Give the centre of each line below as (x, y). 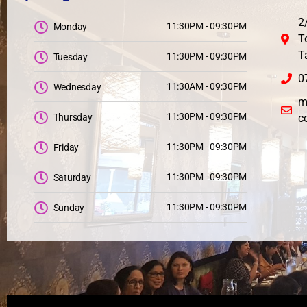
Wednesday (77, 87)
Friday (66, 147)
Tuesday (70, 57)
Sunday (69, 208)
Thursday (73, 117)
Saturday (72, 177)
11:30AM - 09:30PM (207, 86)
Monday (70, 27)
